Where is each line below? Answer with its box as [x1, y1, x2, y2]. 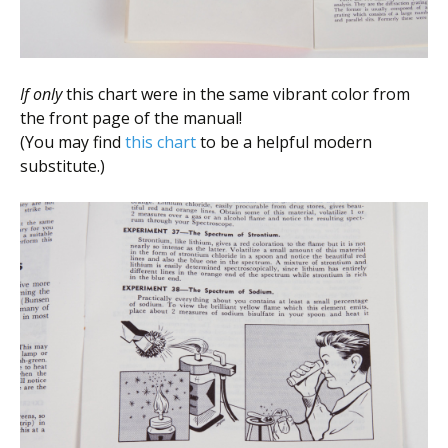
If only [20, 83, 62, 106]
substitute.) [20, 155, 105, 178]
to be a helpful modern [196, 131, 372, 154]
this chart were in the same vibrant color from [62, 83, 410, 106]
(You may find [20, 131, 125, 154]
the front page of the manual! [20, 107, 242, 130]
